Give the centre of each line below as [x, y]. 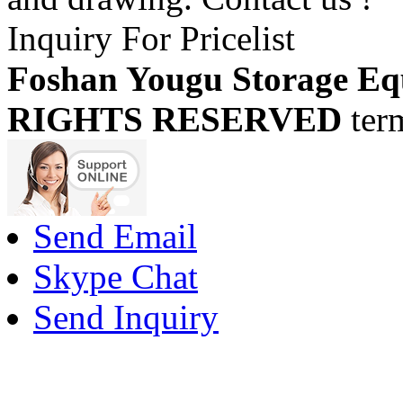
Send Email [115, 236]
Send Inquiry [126, 317]
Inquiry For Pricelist [151, 38]
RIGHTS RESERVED [175, 119]
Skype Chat [116, 276]
